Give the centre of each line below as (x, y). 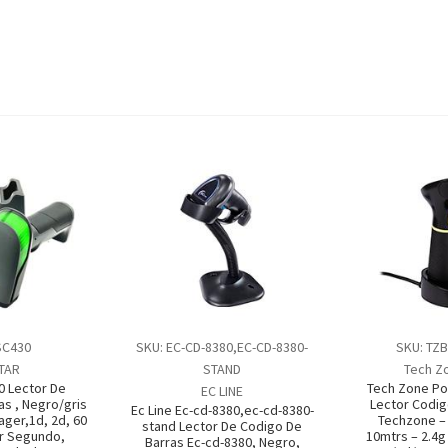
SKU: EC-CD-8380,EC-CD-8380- (222, 346)
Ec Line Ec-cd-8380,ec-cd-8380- (222, 409)
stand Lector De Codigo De (222, 425)
